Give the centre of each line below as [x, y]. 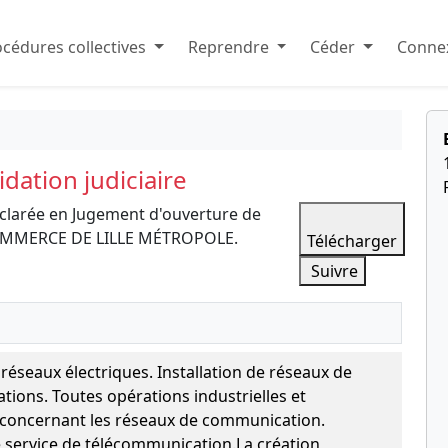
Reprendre [228, 47]
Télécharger [352, 241]
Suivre [333, 271]
